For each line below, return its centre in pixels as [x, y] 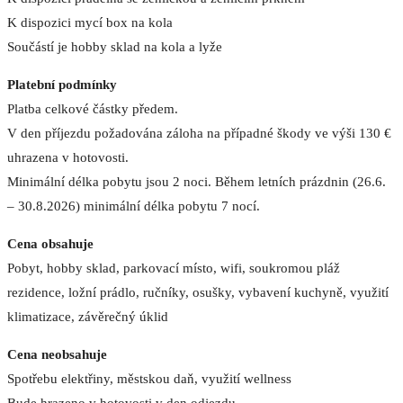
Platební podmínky [62, 85]
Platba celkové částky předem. [93, 109]
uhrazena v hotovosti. [68, 157]
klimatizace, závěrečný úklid [88, 317]
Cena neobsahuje [57, 354]
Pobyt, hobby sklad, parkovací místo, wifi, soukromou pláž [174, 268]
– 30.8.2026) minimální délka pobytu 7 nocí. [134, 206]
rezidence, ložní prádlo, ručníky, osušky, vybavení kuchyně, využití [198, 292]
